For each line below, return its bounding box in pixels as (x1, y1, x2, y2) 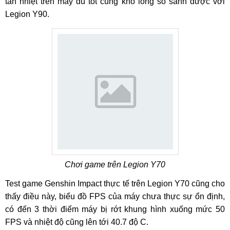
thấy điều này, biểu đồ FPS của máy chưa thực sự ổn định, (5, 192, 225, 201)
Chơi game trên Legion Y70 (65, 160, 165, 169)
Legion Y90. (5, 10, 49, 18)
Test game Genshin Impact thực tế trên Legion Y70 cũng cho (5, 179, 225, 188)
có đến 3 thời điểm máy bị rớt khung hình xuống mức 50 (5, 205, 225, 214)
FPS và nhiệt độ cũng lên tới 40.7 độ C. (5, 218, 148, 226)
